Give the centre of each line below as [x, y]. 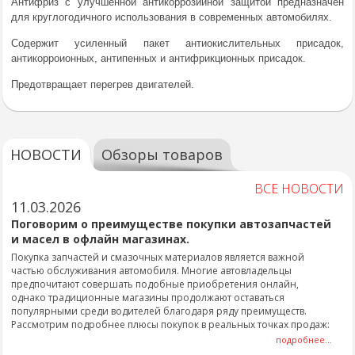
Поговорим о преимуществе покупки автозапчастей [171, 224]
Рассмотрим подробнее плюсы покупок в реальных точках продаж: [170, 324]
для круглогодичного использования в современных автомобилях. [172, 17]
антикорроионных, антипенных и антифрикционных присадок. [158, 58]
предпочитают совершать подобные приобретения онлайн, [155, 284]
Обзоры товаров [162, 155]
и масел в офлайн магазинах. [100, 239]
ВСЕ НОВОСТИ [299, 189]
